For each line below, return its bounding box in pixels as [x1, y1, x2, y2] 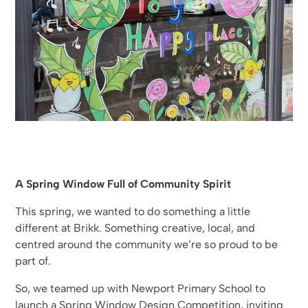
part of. [15, 254, 52, 268]
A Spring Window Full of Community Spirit [15, 177, 232, 191]
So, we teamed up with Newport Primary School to [15, 282, 266, 296]
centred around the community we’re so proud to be [15, 238, 278, 252]
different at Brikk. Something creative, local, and [15, 221, 256, 235]
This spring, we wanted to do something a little [15, 205, 251, 219]
